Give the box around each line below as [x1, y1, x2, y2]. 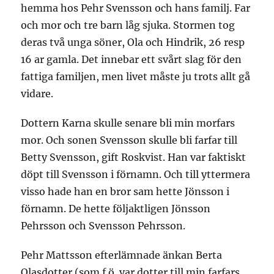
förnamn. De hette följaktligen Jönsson [21, 202, 211, 215]
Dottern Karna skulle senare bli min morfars [21, 117, 235, 129]
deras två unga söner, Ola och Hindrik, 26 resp [21, 36, 245, 48]
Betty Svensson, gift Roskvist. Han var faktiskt [21, 151, 246, 163]
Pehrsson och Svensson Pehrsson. [21, 220, 186, 232]
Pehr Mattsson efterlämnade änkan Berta [21, 249, 223, 261]
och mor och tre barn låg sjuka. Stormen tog [21, 19, 235, 31]
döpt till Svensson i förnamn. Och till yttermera [21, 168, 251, 180]
